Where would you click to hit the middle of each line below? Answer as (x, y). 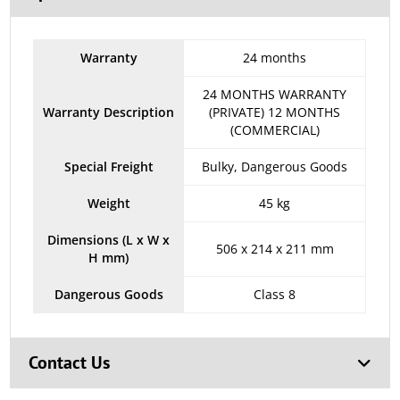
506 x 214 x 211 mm (275, 249)
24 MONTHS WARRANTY (275, 95)
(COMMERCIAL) (275, 130)
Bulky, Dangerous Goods (275, 167)
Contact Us (70, 363)
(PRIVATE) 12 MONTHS (275, 112)
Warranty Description (109, 112)
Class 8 (275, 295)
